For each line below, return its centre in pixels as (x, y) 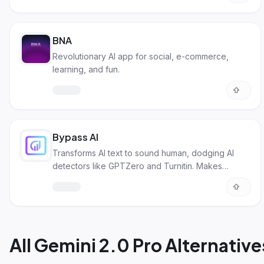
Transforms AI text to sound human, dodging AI (143, 153)
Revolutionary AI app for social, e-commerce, (141, 56)
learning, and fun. (86, 69)
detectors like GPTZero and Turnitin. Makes (137, 166)
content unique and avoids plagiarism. (126, 179)
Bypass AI (75, 137)
